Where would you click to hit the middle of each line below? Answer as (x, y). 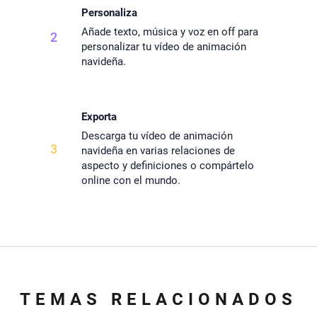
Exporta (99, 117)
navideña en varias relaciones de (158, 151)
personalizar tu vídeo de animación (163, 47)
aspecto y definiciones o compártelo (167, 166)
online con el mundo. (131, 181)
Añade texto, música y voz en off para (169, 32)
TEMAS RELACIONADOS (158, 300)
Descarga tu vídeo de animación (157, 136)
